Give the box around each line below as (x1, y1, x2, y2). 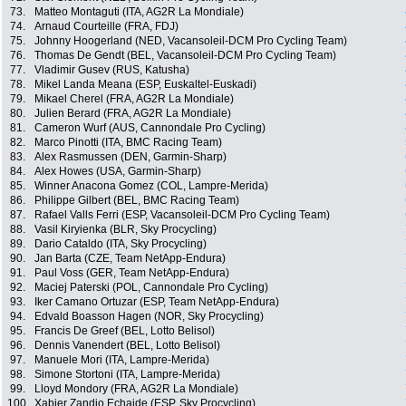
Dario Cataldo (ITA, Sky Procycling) (34, 237, 207, 251)
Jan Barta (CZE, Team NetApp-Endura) (34, 252, 226, 266)
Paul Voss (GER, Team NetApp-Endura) (34, 266, 229, 280)
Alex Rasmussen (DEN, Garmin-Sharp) (34, 150, 227, 164)
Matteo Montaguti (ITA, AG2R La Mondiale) (34, 5, 244, 19)
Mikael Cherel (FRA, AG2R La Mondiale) (34, 92, 234, 106)
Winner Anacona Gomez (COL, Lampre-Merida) (34, 179, 268, 193)
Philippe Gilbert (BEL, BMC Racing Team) (34, 194, 239, 208)
